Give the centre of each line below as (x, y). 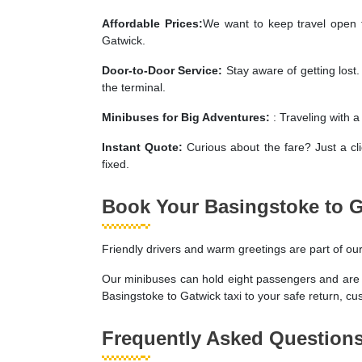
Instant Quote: (145, 147)
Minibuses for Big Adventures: (187, 117)
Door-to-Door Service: (164, 70)
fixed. (116, 164)
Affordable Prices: (152, 23)
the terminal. (134, 87)
